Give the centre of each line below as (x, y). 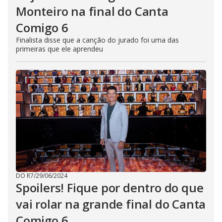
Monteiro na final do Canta (92, 11)
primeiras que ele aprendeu (59, 49)
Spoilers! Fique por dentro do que (110, 188)
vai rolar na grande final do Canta (111, 204)
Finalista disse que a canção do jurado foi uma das (97, 40)
